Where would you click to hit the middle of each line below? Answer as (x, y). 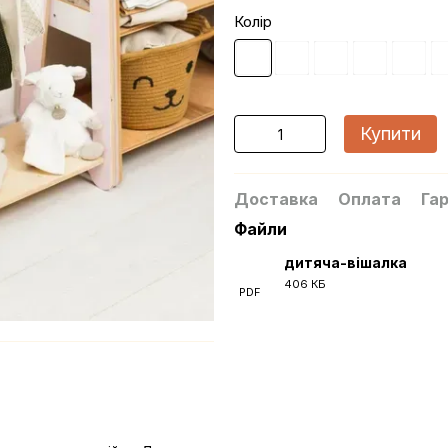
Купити (390, 133)
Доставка (276, 199)
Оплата (369, 199)
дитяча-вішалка (345, 262)
